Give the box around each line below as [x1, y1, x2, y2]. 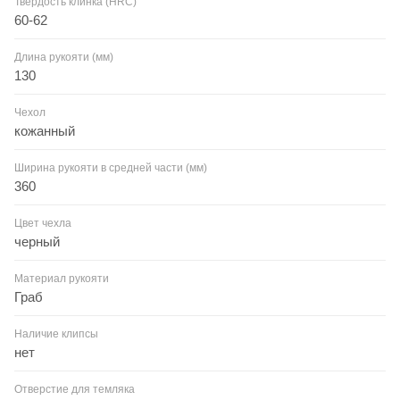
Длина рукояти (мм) [14, 50, 113, 63]
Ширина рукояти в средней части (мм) [14, 161, 207, 174]
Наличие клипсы [14, 327, 98, 340]
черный [14, 233, 60, 249]
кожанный [14, 122, 75, 138]
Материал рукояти [14, 271, 109, 285]
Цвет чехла [14, 216, 71, 229]
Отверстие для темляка [14, 382, 135, 396]
